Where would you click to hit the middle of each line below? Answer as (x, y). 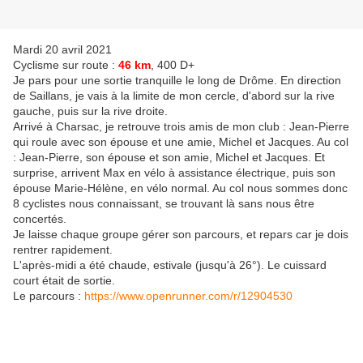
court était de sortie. (64, 281)
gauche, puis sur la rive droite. (90, 111)
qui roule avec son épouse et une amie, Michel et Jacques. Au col (181, 142)
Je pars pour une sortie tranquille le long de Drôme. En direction (177, 81)
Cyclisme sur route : (66, 65)
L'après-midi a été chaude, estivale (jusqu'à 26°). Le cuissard (170, 265)
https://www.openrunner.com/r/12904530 (188, 296)
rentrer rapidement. (63, 250)
